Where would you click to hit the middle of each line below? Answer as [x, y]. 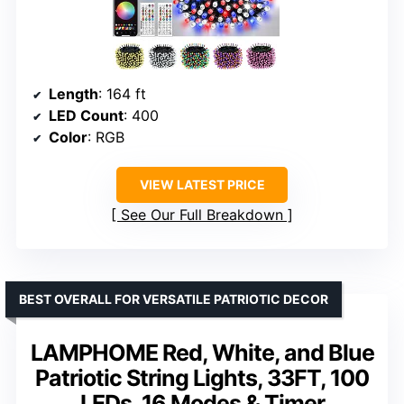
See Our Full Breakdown [202, 215]
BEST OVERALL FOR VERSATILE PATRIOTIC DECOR [174, 299]
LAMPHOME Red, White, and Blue [202, 353]
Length [73, 94]
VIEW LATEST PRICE [202, 185]
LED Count [86, 116]
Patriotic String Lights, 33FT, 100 [202, 378]
